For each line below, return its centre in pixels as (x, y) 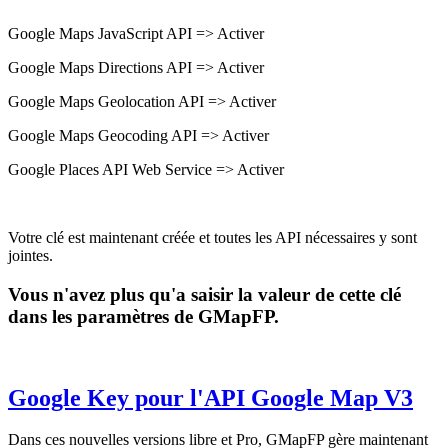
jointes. (30, 256)
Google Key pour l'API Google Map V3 (210, 397)
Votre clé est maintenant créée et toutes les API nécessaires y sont (212, 238)
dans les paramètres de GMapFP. (143, 316)
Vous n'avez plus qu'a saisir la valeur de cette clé (204, 294)
